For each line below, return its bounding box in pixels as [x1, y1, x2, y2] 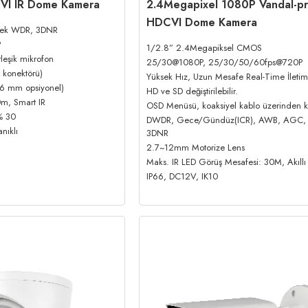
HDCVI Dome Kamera [146, 14, 257, 30]
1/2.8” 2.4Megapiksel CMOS [146, 41, 262, 54]
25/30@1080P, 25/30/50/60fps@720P [146, 55, 302, 69]
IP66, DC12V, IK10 [146, 169, 218, 183]
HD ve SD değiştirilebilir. [146, 84, 238, 98]
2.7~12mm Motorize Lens [146, 140, 245, 154]
